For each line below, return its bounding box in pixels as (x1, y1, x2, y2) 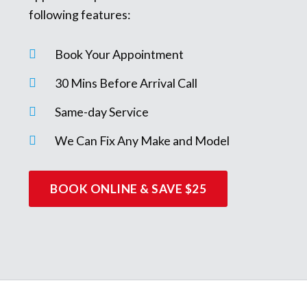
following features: (29, 6, 131, 22)
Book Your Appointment (55, 47, 184, 62)
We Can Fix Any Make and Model (55, 133, 230, 149)
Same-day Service (55, 104, 149, 120)
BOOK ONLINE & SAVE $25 (50, 182, 207, 197)
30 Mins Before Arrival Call (55, 75, 197, 91)
